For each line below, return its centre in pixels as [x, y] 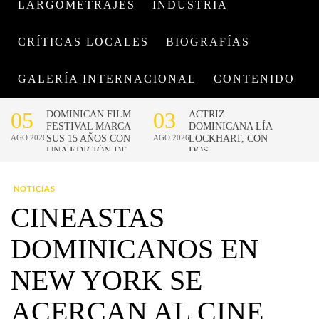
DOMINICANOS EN [135, 249]
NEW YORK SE [106, 280]
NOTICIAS [35, 189]
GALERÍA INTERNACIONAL [107, 79]
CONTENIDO [254, 79]
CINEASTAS [88, 218]
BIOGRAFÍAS [208, 42]
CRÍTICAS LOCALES [83, 42]
